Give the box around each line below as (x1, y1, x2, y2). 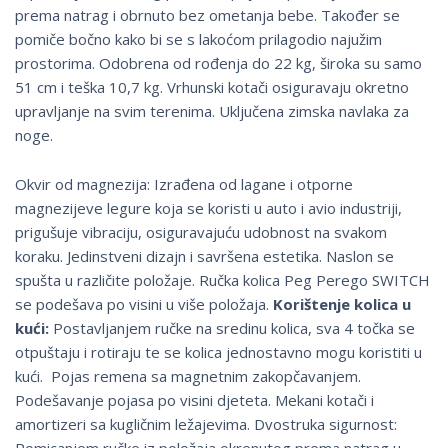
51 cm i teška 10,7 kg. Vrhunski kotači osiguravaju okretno (15, 77, 409, 98)
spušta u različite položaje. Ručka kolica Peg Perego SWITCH (15, 270, 430, 291)
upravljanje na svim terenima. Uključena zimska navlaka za (15, 101, 409, 122)
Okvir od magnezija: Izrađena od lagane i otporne (15, 174, 353, 195)
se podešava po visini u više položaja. (15, 294, 273, 315)
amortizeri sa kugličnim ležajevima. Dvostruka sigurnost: (15, 414, 397, 435)
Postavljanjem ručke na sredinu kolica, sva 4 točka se (49, 318, 415, 339)
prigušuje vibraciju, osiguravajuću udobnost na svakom (15, 222, 387, 243)
